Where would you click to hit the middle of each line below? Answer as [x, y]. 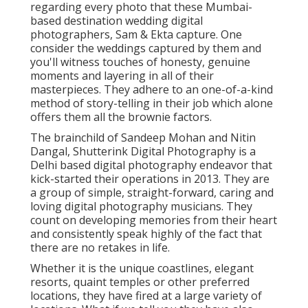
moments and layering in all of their [122, 76]
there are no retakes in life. [100, 248]
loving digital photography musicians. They [141, 207]
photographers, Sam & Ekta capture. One [136, 35]
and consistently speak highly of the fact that [146, 234]
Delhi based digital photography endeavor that [151, 165]
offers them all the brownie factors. [121, 117]
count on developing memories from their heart [154, 220]
